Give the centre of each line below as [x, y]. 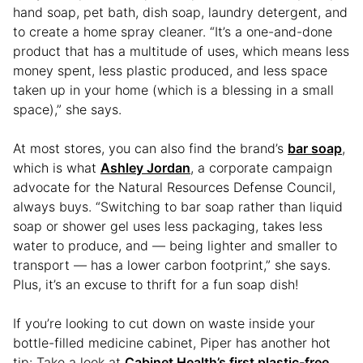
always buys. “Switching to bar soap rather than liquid [178, 207]
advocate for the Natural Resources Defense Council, [174, 188]
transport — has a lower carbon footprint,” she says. [172, 265]
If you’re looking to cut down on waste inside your [164, 324]
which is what [57, 168]
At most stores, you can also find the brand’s [150, 149]
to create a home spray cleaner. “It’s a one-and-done [173, 32]
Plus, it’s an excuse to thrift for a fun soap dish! [156, 285]
